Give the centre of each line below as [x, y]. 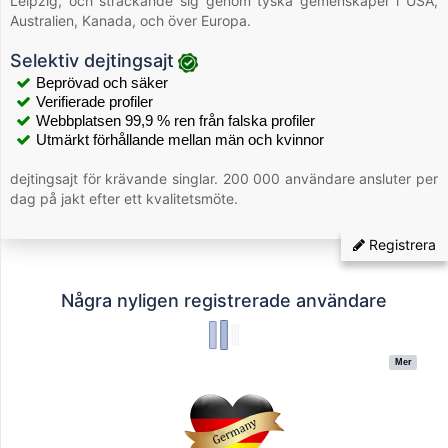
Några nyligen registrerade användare [224, 301]
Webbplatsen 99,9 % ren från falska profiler [175, 121]
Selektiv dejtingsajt [92, 60]
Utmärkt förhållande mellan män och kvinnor [179, 140]
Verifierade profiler [94, 102]
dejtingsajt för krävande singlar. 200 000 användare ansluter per [224, 179]
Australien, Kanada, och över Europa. [130, 20]
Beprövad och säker [101, 83]
